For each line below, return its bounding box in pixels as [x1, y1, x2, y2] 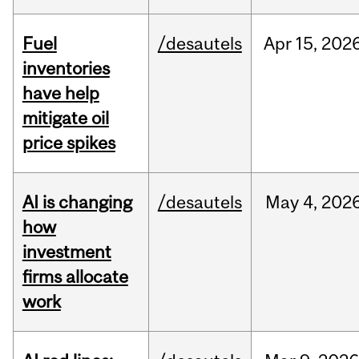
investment [22, 241, 111, 263]
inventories [22, 58, 110, 79]
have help [22, 83, 99, 104]
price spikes [22, 132, 115, 154]
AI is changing [22, 192, 132, 213]
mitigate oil [22, 107, 109, 129]
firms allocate [22, 266, 128, 288]
